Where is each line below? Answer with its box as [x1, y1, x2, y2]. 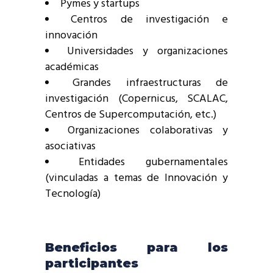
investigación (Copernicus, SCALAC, [45, 90, 228, 108]
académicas [45, 58, 99, 77]
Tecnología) [45, 185, 101, 204]
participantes [45, 256, 138, 271]
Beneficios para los [45, 240, 228, 255]
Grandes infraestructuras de [73, 74, 229, 93]
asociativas [45, 138, 96, 156]
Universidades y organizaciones [67, 43, 228, 61]
